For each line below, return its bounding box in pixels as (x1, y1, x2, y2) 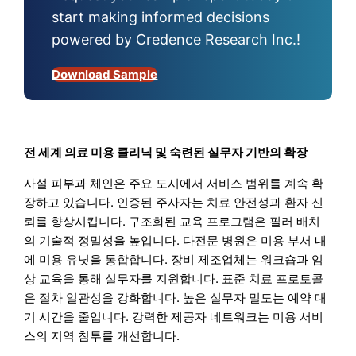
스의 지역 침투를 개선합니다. (24, 328, 180, 344)
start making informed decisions (52, 9, 270, 26)
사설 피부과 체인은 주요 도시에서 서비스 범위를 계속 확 (24, 176, 324, 192)
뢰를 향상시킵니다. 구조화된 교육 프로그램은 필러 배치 (24, 214, 321, 230)
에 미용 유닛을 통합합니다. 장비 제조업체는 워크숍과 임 (24, 252, 324, 268)
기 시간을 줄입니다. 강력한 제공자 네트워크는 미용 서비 (24, 309, 324, 325)
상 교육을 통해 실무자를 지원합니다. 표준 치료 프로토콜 (24, 271, 324, 287)
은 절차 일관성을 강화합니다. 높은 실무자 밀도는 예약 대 (24, 290, 327, 306)
